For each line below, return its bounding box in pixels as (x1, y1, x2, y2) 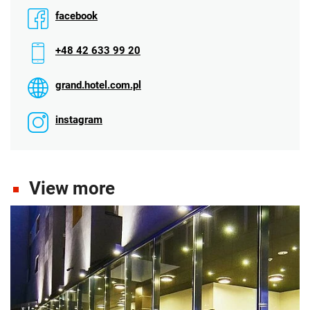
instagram (55, 113, 102, 126)
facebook (55, 9, 98, 22)
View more (25, 177, 115, 199)
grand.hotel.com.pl (55, 78, 141, 91)
